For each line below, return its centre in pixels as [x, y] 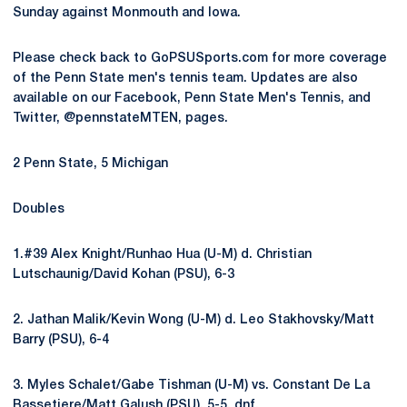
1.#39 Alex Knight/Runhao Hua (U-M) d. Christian [162, 255]
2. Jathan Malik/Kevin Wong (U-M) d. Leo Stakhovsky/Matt [194, 321]
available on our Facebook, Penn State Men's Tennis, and [192, 99]
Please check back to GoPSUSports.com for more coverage [200, 59]
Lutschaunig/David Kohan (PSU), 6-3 [124, 275]
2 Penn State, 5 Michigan [90, 164]
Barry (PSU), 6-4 [61, 341]
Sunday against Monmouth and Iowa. [127, 14]
